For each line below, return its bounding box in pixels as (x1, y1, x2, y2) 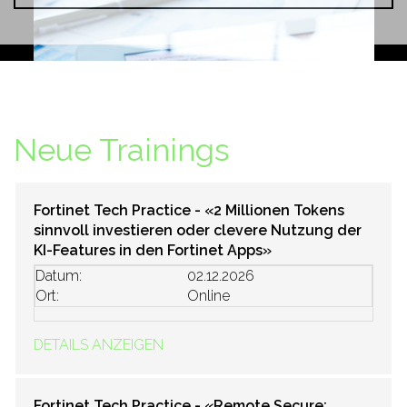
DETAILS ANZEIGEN (34, 336, 164, 353)
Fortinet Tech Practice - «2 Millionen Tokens (34, 202, 344, 219)
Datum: (35, 267, 82, 284)
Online (187, 287, 230, 304)
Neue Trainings (14, 132, 230, 168)
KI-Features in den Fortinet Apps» (34, 242, 272, 259)
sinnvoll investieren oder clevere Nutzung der (34, 222, 362, 239)
